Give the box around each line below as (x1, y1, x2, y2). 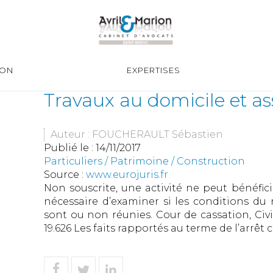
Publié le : (44, 142, 96, 154)
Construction (177, 155, 245, 167)
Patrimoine (110, 155, 169, 167)
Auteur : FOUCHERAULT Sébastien (51, 129, 223, 140)
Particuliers (44, 155, 102, 167)
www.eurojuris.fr (86, 169, 168, 180)
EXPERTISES (126, 65, 180, 76)
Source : (44, 169, 86, 180)
